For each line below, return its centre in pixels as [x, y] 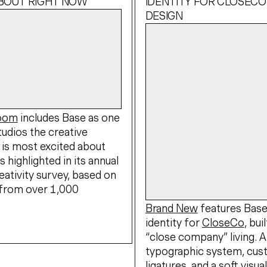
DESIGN [164, 15]
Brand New [171, 209]
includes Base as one [69, 117]
